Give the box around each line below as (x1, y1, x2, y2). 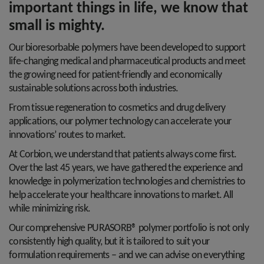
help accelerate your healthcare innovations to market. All (9, 190, 233, 201)
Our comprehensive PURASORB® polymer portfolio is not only (9, 223, 249, 234)
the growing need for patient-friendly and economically (9, 70, 222, 81)
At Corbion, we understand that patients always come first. (9, 149, 237, 160)
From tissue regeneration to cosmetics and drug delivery (9, 103, 226, 114)
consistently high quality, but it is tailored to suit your (9, 236, 210, 247)
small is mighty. (9, 18, 105, 34)
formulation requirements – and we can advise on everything (9, 250, 245, 261)
